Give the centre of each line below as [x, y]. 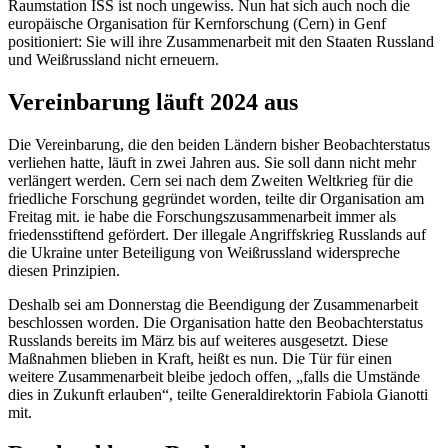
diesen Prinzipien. [64, 270]
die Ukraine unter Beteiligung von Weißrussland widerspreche [204, 252]
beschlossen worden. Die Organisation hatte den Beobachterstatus [215, 322]
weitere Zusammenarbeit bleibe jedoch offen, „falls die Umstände [214, 376]
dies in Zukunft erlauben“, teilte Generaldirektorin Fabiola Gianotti [218, 394]
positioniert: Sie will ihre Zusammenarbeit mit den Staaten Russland [221, 41]
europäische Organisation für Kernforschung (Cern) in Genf [197, 23]
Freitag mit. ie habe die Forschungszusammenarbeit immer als [202, 216]
